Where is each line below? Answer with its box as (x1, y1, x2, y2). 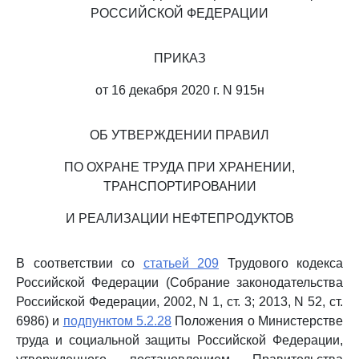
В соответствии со (16, 256, 143, 270)
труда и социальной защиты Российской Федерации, (16, 333, 343, 347)
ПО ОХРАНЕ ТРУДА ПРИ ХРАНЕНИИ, (64, 160, 295, 174)
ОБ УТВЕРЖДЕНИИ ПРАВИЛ (90, 128, 269, 142)
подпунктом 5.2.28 (63, 314, 172, 328)
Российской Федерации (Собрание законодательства (16, 276, 343, 289)
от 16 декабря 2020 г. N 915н (95, 83, 264, 97)
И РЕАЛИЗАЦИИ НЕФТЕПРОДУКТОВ (65, 212, 294, 225)
